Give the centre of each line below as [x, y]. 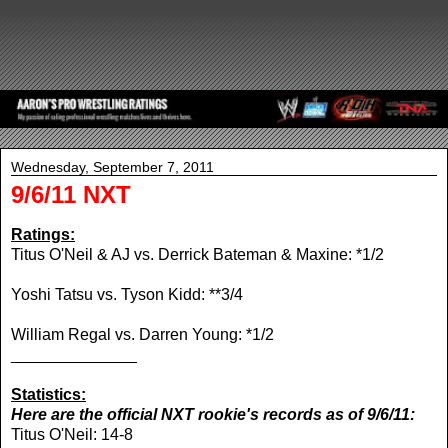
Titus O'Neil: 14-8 [72, 434]
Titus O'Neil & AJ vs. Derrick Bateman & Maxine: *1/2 [197, 254]
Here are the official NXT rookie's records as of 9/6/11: [213, 414]
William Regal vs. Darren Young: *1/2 [142, 334]
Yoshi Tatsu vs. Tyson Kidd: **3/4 [127, 294]
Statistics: [48, 394]
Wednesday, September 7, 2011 [112, 167]
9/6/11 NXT [71, 195]
